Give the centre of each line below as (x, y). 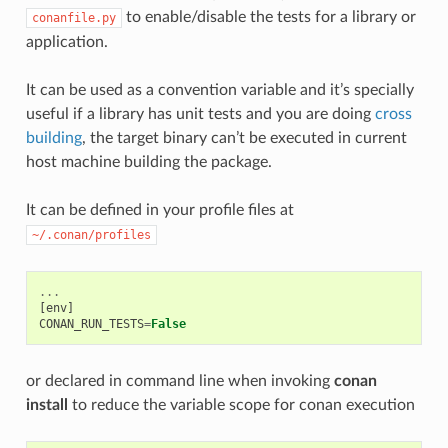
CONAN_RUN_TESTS (91, 323)
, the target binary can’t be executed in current (244, 137)
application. (66, 41)
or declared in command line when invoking (179, 380)
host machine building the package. (148, 161)
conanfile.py (73, 17)
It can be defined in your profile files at (159, 209)
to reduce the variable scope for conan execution (241, 404)
